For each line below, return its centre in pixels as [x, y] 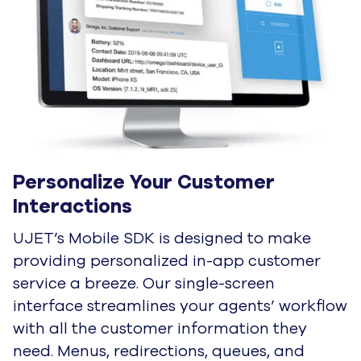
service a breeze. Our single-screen [144, 283]
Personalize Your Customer [144, 182]
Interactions [73, 206]
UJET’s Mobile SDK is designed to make [162, 238]
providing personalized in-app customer [167, 261]
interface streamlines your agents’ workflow [180, 306]
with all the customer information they [160, 328]
